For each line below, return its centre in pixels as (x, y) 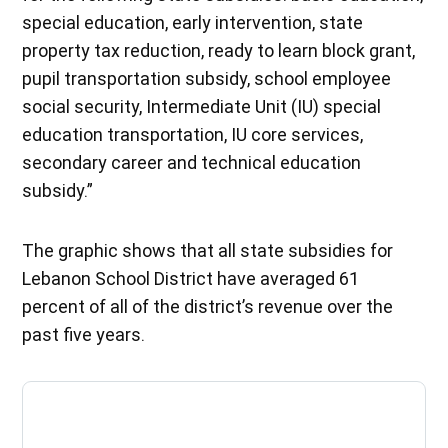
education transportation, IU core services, (193, 134)
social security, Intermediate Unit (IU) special (202, 106)
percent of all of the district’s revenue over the (208, 306)
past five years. (84, 334)
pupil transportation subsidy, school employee (207, 78)
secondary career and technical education (192, 162)
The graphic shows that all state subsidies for (208, 250)
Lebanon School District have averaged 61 (191, 278)
